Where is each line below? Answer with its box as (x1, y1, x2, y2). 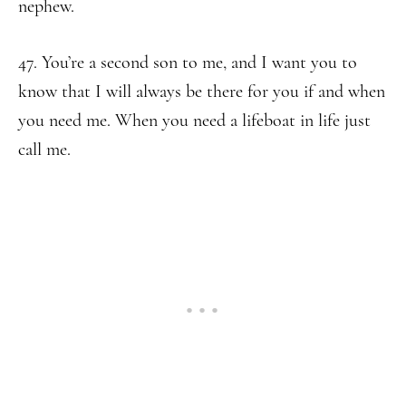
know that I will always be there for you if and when (18, 81, 385, 102)
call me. (18, 139, 71, 160)
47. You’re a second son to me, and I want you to (18, 52, 357, 73)
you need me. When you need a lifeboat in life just (18, 110, 371, 131)
